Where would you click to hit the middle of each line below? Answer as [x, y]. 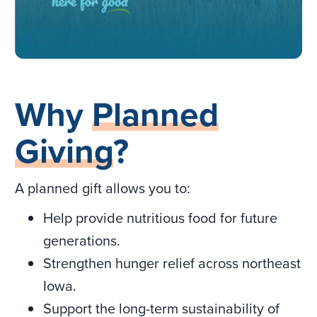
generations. [82, 241]
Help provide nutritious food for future [161, 218]
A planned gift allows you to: [103, 189]
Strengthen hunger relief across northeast [172, 264]
